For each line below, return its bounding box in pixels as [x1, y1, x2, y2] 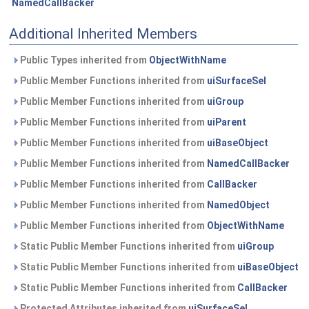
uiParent [207, 117, 246, 128]
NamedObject [207, 199, 270, 210]
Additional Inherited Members [9, 26, 197, 42]
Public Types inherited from [18, 54, 149, 66]
